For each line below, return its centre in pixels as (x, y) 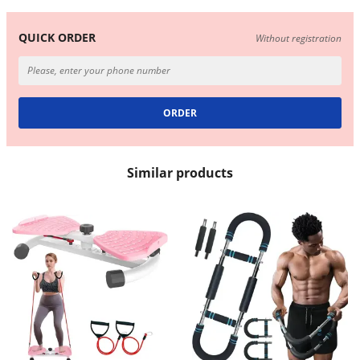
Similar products (180, 173)
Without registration (299, 38)
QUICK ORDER (57, 37)
